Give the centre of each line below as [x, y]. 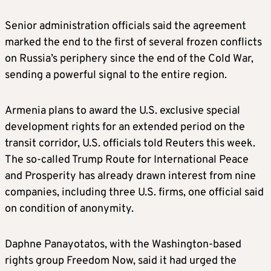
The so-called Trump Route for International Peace [127, 160]
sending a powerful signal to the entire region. [116, 75]
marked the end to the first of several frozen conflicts [133, 42]
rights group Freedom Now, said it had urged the [121, 261]
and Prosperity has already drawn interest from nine [130, 176]
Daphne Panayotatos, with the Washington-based [123, 244]
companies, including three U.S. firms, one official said [134, 192]
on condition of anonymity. [69, 209]
